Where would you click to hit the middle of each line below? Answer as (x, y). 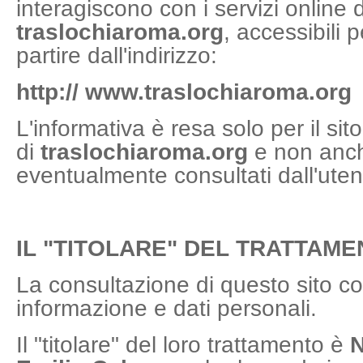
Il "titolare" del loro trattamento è (183, 345)
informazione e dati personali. (167, 308)
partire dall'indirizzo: (117, 56)
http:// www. (80, 92)
